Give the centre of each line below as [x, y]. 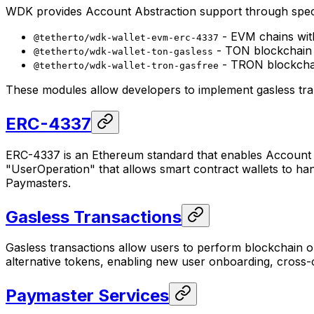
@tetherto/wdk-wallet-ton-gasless [123, 51]
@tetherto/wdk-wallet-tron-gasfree [126, 65]
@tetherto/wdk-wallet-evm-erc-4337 [126, 37]
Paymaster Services [87, 296]
